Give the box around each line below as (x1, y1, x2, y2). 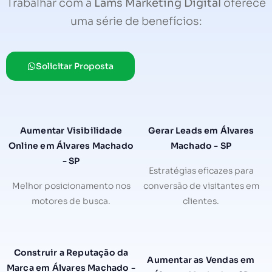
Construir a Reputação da (13, 246, 129, 258)
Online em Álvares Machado (8, 140, 134, 151)
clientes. (183, 195, 219, 206)
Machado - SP (170, 140, 232, 151)
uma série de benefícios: (70, 15, 202, 29)
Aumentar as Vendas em (147, 254, 255, 266)
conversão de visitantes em (143, 180, 259, 191)
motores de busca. (32, 195, 110, 206)
